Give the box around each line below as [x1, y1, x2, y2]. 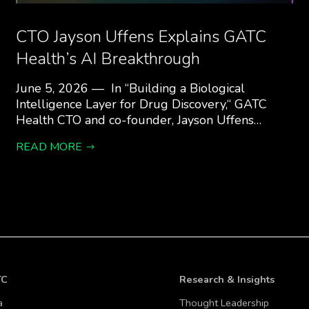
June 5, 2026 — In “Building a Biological [16, 80, 246, 97]
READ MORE [16, 139, 83, 154]
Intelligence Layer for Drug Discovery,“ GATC [16, 96, 268, 112]
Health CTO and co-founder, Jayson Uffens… [16, 112, 262, 128]
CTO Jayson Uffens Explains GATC [16, 26, 267, 48]
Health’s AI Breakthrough [16, 48, 201, 70]
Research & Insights [179, 272, 275, 286]
